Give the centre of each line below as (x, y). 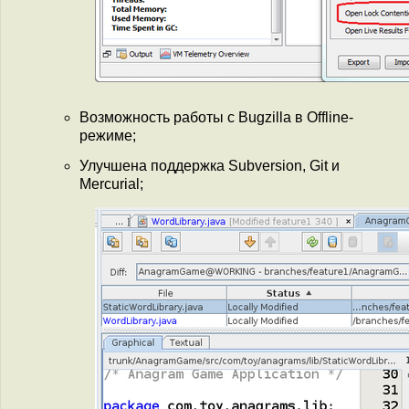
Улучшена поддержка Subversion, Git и (210, 165)
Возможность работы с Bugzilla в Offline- (216, 117)
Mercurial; (111, 184)
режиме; (108, 135)
